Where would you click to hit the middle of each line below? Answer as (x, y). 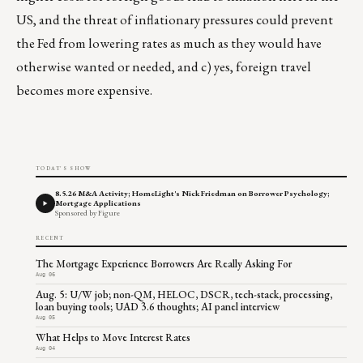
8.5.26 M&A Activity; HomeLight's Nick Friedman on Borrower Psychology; (192, 194)
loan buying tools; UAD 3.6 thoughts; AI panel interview (158, 307)
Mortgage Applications (98, 203)
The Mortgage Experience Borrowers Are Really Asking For (164, 264)
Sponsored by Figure (88, 213)
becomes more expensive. (84, 90)
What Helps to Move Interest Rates (113, 338)
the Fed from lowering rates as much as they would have (169, 43)
